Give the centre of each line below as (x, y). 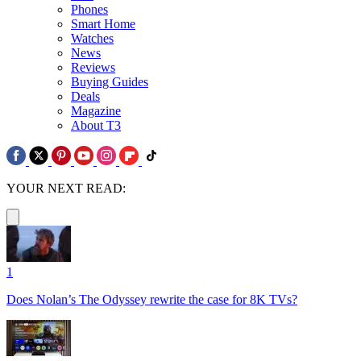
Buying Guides (110, 81)
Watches (92, 38)
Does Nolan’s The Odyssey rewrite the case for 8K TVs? (152, 299)
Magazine (96, 110)
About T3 (96, 125)
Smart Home (103, 23)
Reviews (93, 67)
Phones (89, 9)
